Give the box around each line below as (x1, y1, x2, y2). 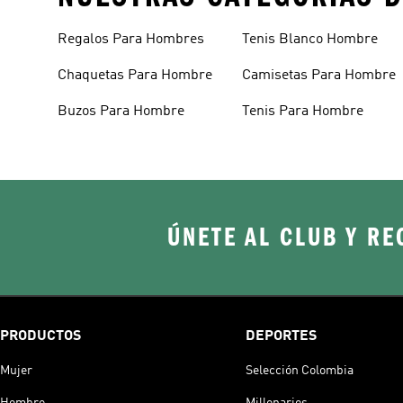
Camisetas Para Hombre (242, 67, 397, 83)
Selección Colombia (245, 363, 354, 377)
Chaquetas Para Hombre (58, 67, 212, 83)
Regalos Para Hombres (58, 31, 204, 47)
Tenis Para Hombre (242, 103, 364, 119)
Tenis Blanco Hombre (242, 31, 379, 47)
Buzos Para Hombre (58, 103, 184, 119)
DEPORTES (245, 328, 317, 344)
